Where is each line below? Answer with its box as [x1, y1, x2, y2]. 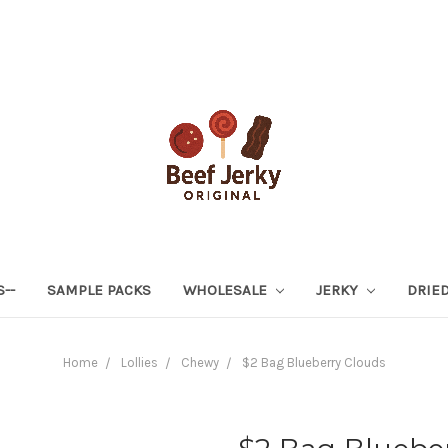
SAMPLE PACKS [47, 280, 152, 299]
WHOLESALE [183, 280, 272, 299]
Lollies [120, 354, 158, 370]
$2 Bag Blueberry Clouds [241, 354, 386, 370]
